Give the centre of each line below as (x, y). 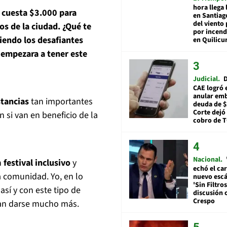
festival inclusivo (37, 163)
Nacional (207, 160)
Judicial (205, 79)
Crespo (204, 201)
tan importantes (62, 102)
